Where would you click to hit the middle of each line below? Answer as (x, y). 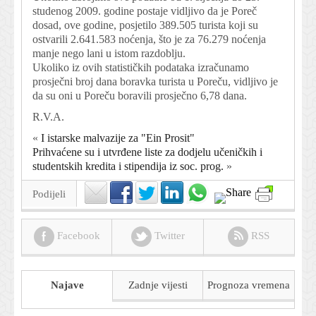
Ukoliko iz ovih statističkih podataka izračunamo (141, 67)
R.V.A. (48, 116)
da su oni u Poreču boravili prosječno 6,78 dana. (140, 95)
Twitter (168, 235)
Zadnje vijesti (158, 285)
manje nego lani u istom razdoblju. (109, 53)
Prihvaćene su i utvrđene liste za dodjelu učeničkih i (147, 152)
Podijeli (49, 194)
